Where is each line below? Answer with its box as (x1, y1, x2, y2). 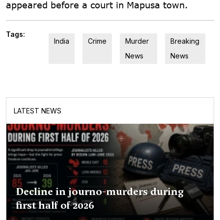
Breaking (170, 36, 199, 45)
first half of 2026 (16, 198, 94, 212)
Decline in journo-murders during (16, 184, 184, 198)
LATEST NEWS (14, 106, 61, 115)
